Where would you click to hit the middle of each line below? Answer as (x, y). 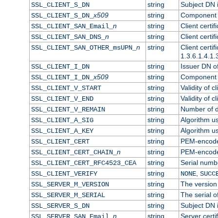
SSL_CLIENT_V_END (62, 99)
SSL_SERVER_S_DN (60, 206)
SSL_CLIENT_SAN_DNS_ (68, 37)
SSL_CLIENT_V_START (66, 88)
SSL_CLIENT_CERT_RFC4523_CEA (83, 163)
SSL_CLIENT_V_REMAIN (68, 109)
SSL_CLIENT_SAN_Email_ (72, 26)
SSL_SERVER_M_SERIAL (68, 195)
